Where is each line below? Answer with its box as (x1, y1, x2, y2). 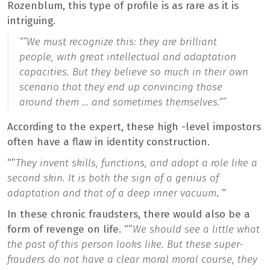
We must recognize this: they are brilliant (27, 36, 217, 49)
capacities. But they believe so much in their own (19, 66, 248, 79)
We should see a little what (133, 223, 260, 236)
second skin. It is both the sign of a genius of (7, 172, 219, 185)
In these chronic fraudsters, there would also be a (7, 208, 250, 221)
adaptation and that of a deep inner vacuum (7, 187, 216, 200)
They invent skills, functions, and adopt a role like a (16, 157, 257, 170)
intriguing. (7, 14, 55, 28)
